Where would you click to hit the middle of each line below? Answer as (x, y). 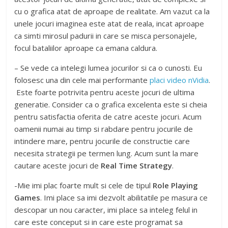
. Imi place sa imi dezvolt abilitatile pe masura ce (124, 197)
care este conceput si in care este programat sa (99, 222)
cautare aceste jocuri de (58, 165)
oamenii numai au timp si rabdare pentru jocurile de (104, 129)
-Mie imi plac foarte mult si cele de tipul (84, 185)
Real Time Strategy (137, 165)
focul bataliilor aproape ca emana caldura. (86, 48)
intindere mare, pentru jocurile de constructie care (102, 141)
